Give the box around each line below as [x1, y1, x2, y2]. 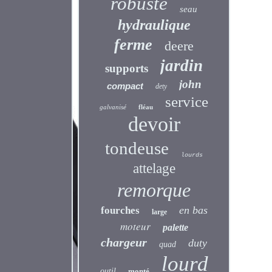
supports [105, 62, 149, 75]
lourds [181, 152, 203, 158]
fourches [100, 205, 140, 216]
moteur [120, 219, 151, 233]
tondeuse [105, 138, 169, 158]
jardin [160, 56, 203, 75]
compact [106, 81, 143, 91]
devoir [127, 113, 180, 135]
